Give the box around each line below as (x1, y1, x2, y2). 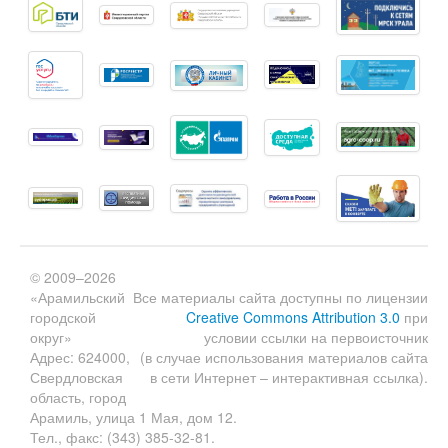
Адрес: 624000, (30, 347, 130, 368)
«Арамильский (30, 287, 125, 308)
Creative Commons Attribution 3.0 (186, 307, 400, 328)
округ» (30, 327, 72, 348)
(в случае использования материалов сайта (140, 347, 428, 368)
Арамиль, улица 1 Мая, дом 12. (30, 407, 237, 428)
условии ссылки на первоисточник (204, 327, 428, 348)
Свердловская (30, 367, 123, 388)
